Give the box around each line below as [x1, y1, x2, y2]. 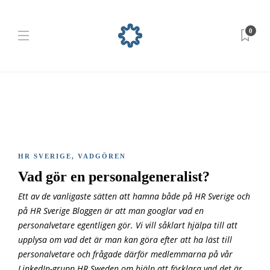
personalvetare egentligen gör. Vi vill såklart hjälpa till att [18, 220, 237, 231]
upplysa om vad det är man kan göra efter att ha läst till [18, 234, 232, 245]
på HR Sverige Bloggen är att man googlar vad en [18, 206, 204, 216]
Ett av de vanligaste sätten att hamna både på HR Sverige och [18, 191, 250, 202]
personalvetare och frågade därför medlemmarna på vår [18, 249, 233, 260]
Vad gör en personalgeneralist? [18, 169, 213, 184]
